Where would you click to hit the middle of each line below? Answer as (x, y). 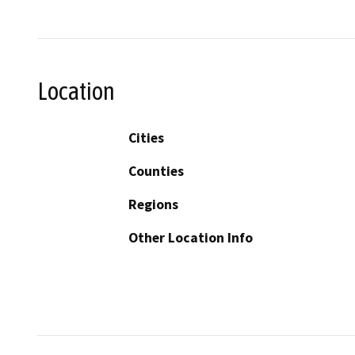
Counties (156, 171)
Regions (153, 204)
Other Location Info (191, 237)
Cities (146, 137)
